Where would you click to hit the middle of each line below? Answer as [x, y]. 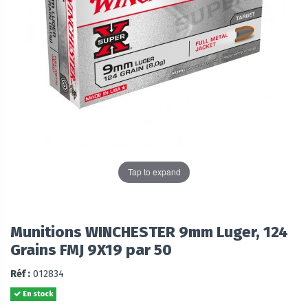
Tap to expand [154, 172]
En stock [37, 294]
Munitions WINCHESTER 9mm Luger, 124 [149, 232]
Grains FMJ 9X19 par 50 [91, 250]
